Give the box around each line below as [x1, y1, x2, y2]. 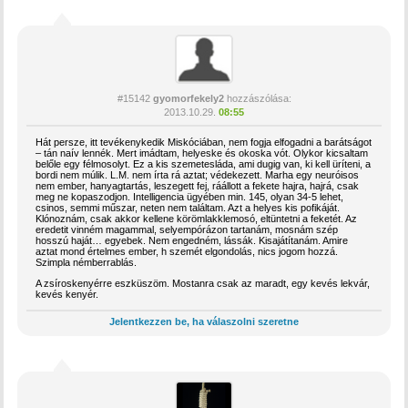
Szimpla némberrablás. [36, 256, 138, 268]
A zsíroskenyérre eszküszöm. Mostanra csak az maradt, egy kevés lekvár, [36, 277, 371, 289]
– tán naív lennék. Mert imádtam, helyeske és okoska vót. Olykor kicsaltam [36, 147, 369, 158]
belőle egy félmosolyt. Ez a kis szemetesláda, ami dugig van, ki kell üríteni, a [36, 158, 372, 169]
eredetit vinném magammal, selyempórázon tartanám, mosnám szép [36, 223, 339, 235]
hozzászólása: [223, 92, 291, 104]
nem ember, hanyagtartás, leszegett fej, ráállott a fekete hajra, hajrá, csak [36, 179, 360, 191]
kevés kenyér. [36, 288, 99, 300]
